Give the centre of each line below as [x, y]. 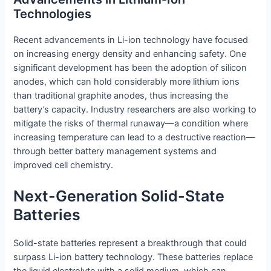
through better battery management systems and [115, 152]
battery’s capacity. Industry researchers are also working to [135, 110]
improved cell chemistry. [64, 165]
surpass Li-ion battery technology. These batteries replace [133, 257]
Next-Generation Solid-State [119, 196]
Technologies [53, 14]
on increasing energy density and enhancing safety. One [130, 54]
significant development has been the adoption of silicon [130, 68]
